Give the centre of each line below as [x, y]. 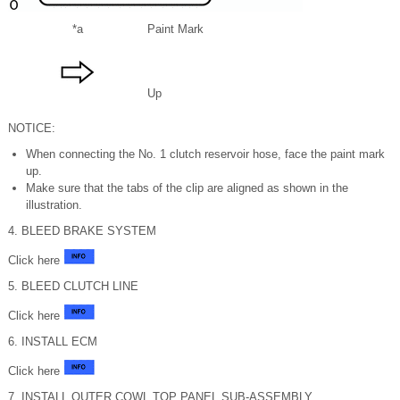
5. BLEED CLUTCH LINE [73, 286]
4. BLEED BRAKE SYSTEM [82, 231]
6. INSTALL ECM [53, 342]
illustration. [54, 205]
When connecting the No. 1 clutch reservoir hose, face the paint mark [205, 154]
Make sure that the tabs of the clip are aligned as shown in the [187, 188]
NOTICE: [32, 128]
